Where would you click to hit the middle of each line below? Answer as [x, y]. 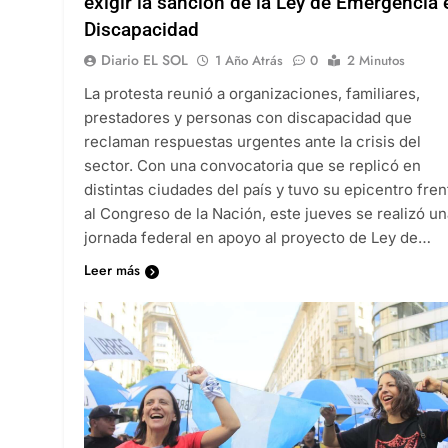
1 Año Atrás [249, 60]
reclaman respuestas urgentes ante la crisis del [252, 141]
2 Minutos [376, 60]
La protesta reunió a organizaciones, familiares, [252, 93]
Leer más [112, 269]
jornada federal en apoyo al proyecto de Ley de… [257, 237]
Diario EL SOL [144, 59]
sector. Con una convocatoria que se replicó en [252, 165]
